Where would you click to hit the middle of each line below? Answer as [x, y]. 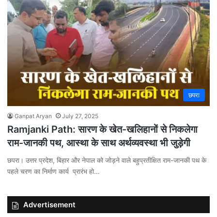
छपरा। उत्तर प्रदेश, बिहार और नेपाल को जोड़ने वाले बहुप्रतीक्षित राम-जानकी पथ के [107, 160]
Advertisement [49, 204]
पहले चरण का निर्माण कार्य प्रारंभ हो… [54, 171]
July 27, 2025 [80, 116]
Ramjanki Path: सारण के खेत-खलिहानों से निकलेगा [102, 129]
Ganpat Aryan [33, 116]
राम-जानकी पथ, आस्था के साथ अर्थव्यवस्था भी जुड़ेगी [99, 143]
